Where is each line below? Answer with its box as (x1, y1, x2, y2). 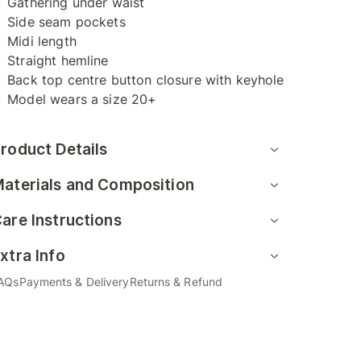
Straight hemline (7, 52, 109, 68)
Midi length (7, 33, 77, 49)
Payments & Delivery (19, 275, 130, 288)
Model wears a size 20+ (7, 91, 157, 107)
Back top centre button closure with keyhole (7, 72, 284, 88)
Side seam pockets (7, 14, 126, 30)
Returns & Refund (129, 275, 223, 288)
